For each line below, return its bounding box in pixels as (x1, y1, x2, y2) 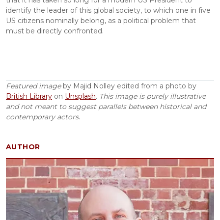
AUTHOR (6, 142, 40, 152)
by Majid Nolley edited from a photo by (61, 82, 198, 91)
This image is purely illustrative (99, 92, 208, 101)
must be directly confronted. (6, 27, 104, 36)
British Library (6, 92, 52, 101)
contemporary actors (6, 112, 79, 122)
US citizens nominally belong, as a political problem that (6, 16, 198, 26)
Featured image (6, 82, 61, 91)
